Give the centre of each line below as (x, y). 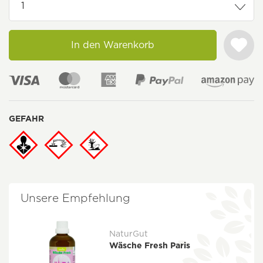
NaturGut (129, 234)
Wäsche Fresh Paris (150, 246)
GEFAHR (26, 119)
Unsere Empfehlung (75, 198)
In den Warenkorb (113, 45)
